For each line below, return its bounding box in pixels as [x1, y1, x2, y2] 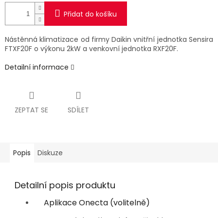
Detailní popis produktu [15, 179, 115, 192]
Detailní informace [5, 62, 69, 73]
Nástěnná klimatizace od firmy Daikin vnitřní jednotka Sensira [5, 35, 213, 45]
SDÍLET [68, 105, 89, 115]
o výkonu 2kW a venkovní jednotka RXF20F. [34, 44, 178, 54]
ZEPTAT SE [15, 105, 48, 115]
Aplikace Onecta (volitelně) [44, 197, 150, 209]
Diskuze [37, 148, 63, 158]
